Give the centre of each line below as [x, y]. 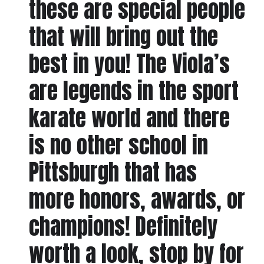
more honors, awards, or [137, 199]
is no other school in [118, 145]
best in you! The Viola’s [129, 64]
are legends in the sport [133, 91]
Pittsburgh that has [113, 172]
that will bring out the [123, 37]
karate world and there [129, 118]
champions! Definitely [123, 227]
